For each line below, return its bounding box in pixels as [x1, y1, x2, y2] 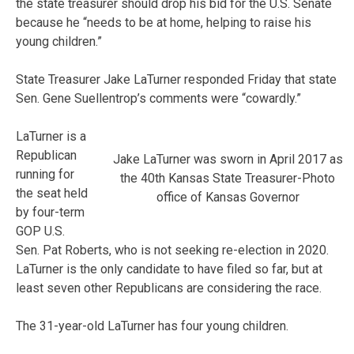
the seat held [16, 185, 88, 201]
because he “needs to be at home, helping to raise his [16, 14, 311, 30]
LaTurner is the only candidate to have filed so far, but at [16, 261, 322, 277]
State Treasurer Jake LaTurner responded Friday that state [16, 71, 337, 87]
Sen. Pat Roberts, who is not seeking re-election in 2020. [16, 242, 329, 258]
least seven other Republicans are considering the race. [16, 280, 322, 296]
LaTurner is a [16, 128, 86, 144]
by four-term [16, 204, 85, 220]
